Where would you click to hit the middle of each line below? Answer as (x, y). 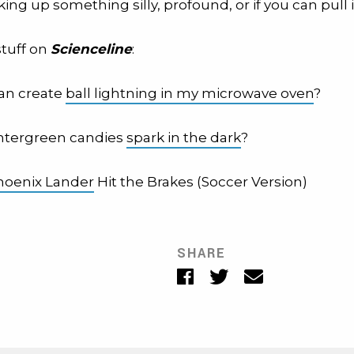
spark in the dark (184, 137)
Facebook (224, 272)
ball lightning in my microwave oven (190, 93)
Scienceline (91, 49)
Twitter (250, 272)
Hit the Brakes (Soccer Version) (201, 182)
